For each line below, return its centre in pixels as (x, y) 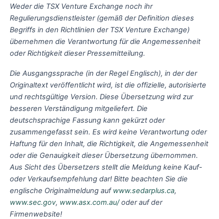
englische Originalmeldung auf (61, 191)
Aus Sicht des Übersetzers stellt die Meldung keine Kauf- (106, 167)
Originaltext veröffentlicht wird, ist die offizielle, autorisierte (108, 85)
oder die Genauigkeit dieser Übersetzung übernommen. (104, 156)
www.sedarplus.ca (144, 191)
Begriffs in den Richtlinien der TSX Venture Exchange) (100, 30)
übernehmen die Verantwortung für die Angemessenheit (105, 41)
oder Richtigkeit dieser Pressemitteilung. (77, 53)
